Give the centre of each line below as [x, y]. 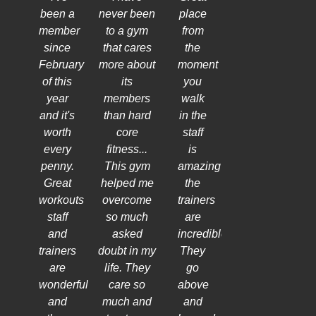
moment [198, 64]
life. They [127, 267]
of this [57, 81]
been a [57, 13]
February [61, 64]
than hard [127, 115]
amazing [200, 166]
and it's [57, 115]
